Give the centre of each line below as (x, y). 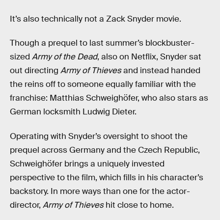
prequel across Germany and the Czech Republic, (105, 150)
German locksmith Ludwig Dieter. (73, 112)
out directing (35, 71)
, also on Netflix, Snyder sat (149, 57)
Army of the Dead (65, 57)
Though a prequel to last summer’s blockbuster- (102, 43)
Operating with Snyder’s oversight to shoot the (99, 136)
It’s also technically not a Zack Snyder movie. (96, 19)
